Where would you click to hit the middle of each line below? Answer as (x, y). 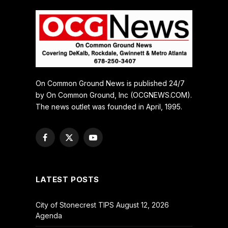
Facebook (62, 142)
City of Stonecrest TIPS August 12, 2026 (102, 205)
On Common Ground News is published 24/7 (110, 83)
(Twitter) (83, 153)
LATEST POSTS (67, 180)
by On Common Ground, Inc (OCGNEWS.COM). (113, 95)
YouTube (107, 142)
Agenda (49, 216)
